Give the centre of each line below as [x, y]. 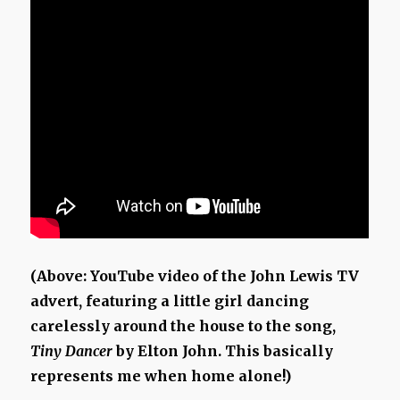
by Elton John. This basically [223, 351]
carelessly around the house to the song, [183, 326]
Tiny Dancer [72, 351]
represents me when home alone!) [161, 376]
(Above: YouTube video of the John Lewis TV [195, 276]
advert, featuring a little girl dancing [170, 301]
